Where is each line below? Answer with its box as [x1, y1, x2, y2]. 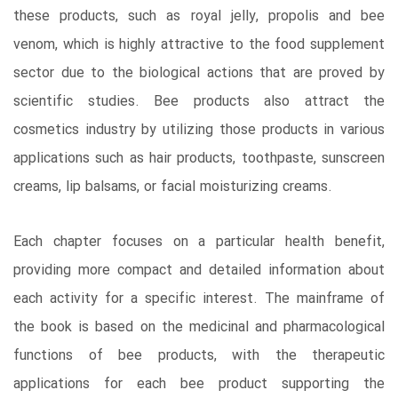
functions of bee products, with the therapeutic [13, 344, 385, 367]
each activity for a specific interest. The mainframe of [13, 287, 385, 310]
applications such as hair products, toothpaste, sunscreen [13, 147, 385, 170]
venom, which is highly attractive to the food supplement [13, 33, 385, 56]
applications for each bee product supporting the [13, 372, 385, 395]
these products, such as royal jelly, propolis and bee [13, 4, 385, 28]
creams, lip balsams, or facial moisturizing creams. [13, 175, 332, 198]
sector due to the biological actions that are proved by [13, 61, 385, 84]
